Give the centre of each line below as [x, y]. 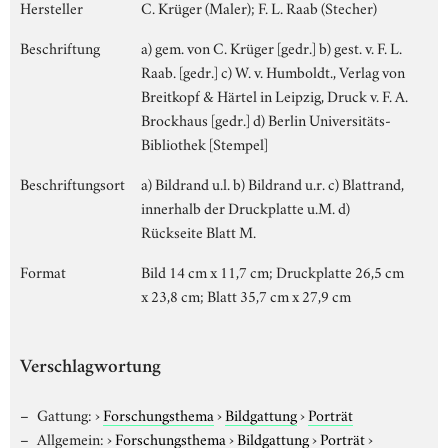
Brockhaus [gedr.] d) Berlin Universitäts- [266, 118]
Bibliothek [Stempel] [204, 142]
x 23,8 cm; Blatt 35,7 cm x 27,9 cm [246, 294]
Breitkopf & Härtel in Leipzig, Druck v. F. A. [274, 94]
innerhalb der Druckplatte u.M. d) [245, 206]
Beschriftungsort [72, 182]
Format [43, 270]
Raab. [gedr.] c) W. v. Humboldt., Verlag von [273, 70]
